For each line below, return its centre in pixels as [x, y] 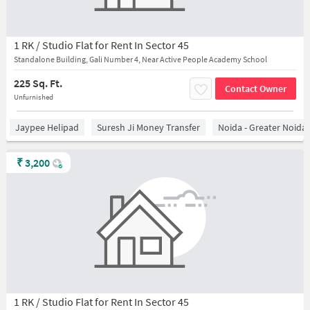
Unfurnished [33, 97]
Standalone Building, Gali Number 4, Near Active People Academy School [140, 59]
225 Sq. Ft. [38, 83]
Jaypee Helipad [47, 127]
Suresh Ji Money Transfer [148, 127]
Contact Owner [256, 88]
